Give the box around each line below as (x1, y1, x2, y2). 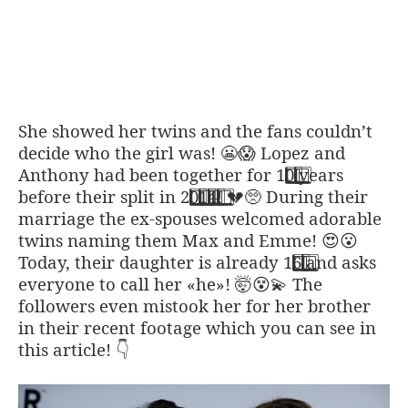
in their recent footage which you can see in (18, 315, 376, 339)
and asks (301, 250, 376, 273)
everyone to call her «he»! (18, 271, 235, 295)
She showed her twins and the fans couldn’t (18, 118, 372, 142)
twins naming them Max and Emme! (18, 228, 321, 251)
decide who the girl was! (18, 140, 220, 164)
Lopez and (256, 140, 345, 164)
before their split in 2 (18, 184, 189, 208)
